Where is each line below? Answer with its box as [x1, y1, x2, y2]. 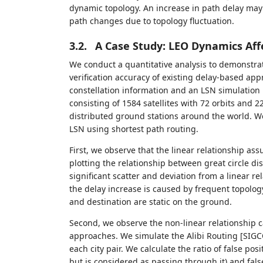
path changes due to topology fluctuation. [69, 15, 234, 26]
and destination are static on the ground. [69, 195, 232, 207]
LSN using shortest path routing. [69, 123, 198, 134]
